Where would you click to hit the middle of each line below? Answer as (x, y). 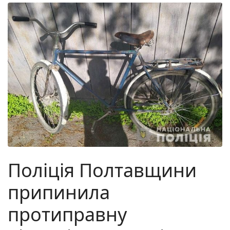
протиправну (67, 215)
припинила (59, 193)
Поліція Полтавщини (102, 170)
